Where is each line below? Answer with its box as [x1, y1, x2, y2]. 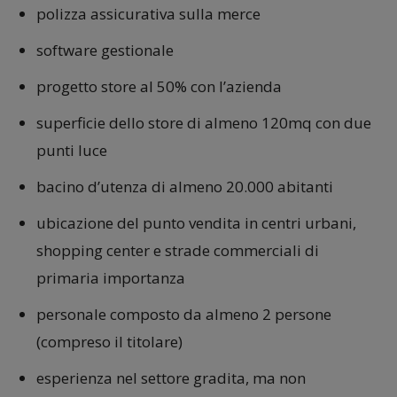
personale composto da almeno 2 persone [36, 303, 331, 324]
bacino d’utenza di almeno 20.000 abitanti [36, 175, 333, 197]
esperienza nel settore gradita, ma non [36, 367, 306, 388]
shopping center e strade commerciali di [36, 239, 319, 261]
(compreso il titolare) [36, 331, 183, 352]
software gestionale [36, 39, 174, 60]
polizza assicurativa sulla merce [36, 3, 261, 24]
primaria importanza [36, 267, 185, 288]
